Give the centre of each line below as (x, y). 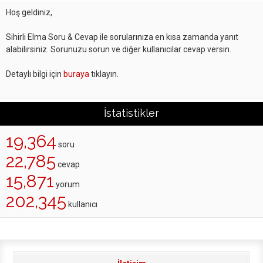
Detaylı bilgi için (35, 74)
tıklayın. (104, 74)
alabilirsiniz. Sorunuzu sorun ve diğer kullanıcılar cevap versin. (119, 49)
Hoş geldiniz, (29, 12)
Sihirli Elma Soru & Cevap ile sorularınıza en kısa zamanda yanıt (122, 37)
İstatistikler (131, 113)
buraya (76, 74)
